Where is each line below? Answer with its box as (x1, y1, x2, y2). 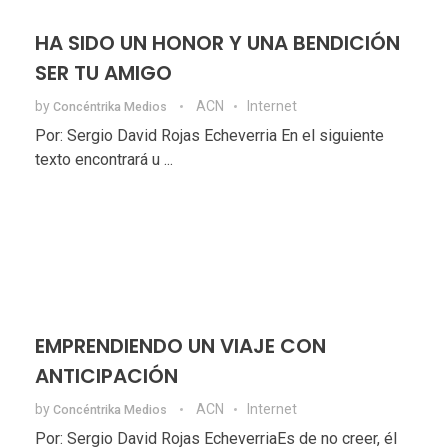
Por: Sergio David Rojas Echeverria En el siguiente (35, 125, 384, 145)
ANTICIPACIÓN (35, 361, 183, 390)
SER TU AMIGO (35, 58, 172, 87)
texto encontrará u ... (35, 149, 173, 169)
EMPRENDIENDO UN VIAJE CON (35, 331, 326, 360)
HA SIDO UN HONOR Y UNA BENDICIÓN (35, 28, 400, 57)
